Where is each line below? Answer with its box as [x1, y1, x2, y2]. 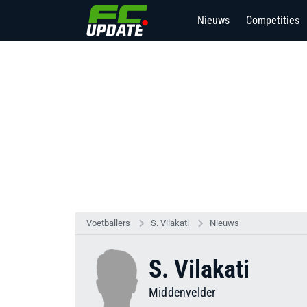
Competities [246, 14, 299, 27]
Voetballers [86, 218, 130, 228]
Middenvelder [149, 285, 216, 299]
